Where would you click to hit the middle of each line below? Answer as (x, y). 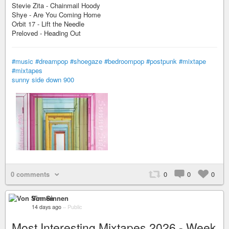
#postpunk (162, 61)
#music (22, 61)
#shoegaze (86, 61)
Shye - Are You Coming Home (56, 15)
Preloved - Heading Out (46, 33)
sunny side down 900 (43, 79)
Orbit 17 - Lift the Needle (48, 24)
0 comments (30, 174)
